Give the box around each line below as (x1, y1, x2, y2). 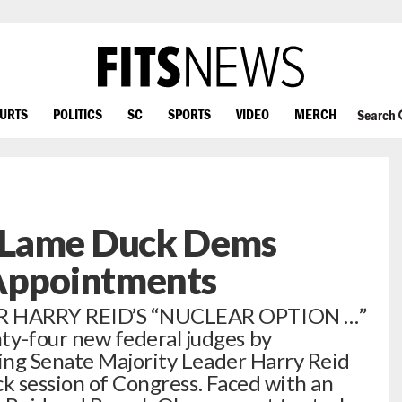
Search (356, 107, 398, 124)
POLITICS (53, 105, 102, 122)
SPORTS (168, 105, 211, 122)
